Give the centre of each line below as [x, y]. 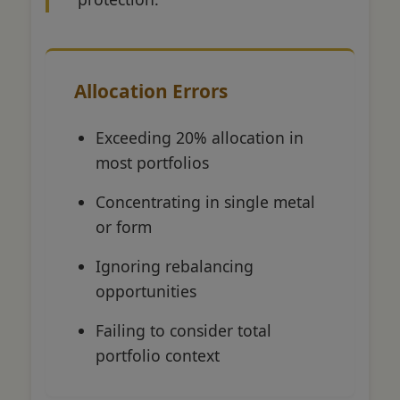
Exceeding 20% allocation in [200, 137]
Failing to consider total [183, 330]
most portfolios [152, 162]
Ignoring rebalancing [175, 266]
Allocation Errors [151, 91]
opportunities [146, 291]
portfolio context [158, 355]
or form [124, 226]
